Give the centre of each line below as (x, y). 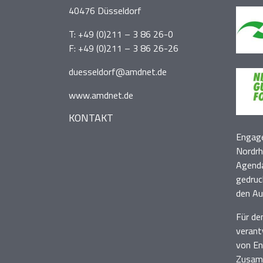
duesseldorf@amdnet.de (118, 72)
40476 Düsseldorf (105, 11)
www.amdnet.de (101, 95)
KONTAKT (91, 118)
